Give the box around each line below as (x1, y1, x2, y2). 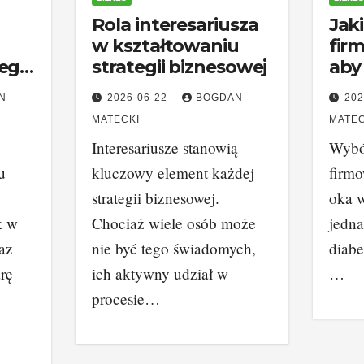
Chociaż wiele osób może (92, 213, 257, 233)
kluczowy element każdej (92, 162, 255, 183)
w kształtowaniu (92, 35, 239, 57)
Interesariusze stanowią (92, 137, 239, 158)
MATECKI (92, 114, 141, 125)
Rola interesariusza (92, 14, 258, 36)
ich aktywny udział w (92, 263, 229, 284)
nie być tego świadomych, (92, 238, 257, 258)
